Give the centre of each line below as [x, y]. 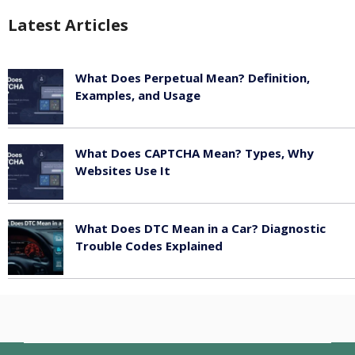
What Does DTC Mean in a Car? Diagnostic [200, 229]
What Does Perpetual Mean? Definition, [193, 78]
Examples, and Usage [138, 95]
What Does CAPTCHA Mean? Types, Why [195, 153]
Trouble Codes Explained [149, 246]
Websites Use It [123, 171]
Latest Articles [68, 25]
